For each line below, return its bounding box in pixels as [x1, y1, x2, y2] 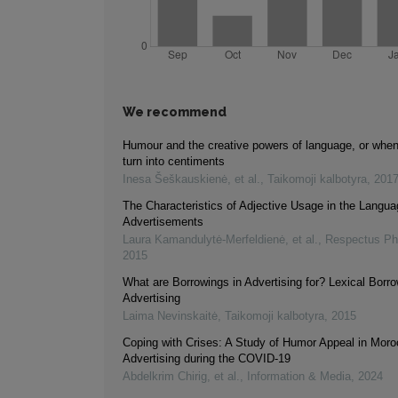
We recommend [123, 105, 227, 120]
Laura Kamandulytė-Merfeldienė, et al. [123, 233, 318, 247]
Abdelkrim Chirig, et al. [123, 370, 240, 384]
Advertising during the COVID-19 [123, 352, 291, 366]
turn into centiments [123, 155, 225, 169]
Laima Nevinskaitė [123, 309, 218, 323]
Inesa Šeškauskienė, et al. [123, 172, 260, 187]
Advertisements [123, 215, 203, 229]
